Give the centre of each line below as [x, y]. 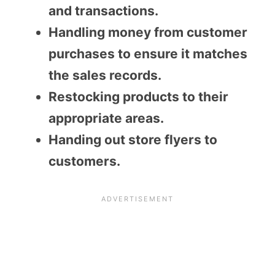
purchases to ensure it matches [148, 54]
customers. [84, 161]
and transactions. [103, 11]
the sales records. [105, 76]
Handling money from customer [148, 33]
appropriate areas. [106, 118]
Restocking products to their [138, 97]
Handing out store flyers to [133, 140]
